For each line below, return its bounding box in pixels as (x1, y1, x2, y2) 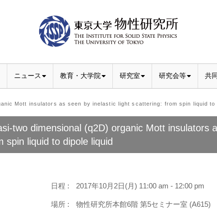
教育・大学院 (60, 72, 101, 80)
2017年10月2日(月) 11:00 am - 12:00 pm (76, 181, 205, 190)
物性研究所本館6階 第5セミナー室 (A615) (76, 200, 211, 208)
